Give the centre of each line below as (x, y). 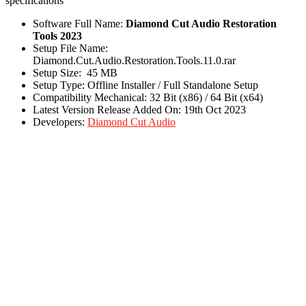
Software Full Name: (79, 24)
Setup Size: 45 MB (75, 73)
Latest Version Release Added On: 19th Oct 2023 (139, 110)
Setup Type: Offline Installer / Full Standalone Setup (145, 85)
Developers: (60, 122)
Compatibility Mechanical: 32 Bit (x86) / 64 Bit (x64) (148, 98)
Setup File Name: (70, 48)
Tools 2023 (57, 36)
